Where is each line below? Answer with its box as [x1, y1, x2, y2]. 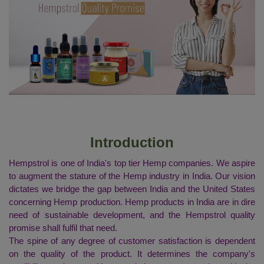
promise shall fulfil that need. [9, 222, 120, 233]
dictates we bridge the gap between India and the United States [9, 183, 255, 194]
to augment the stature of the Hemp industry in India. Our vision [9, 170, 255, 181]
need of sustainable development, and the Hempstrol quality [9, 209, 255, 220]
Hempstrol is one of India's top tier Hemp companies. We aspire [9, 157, 255, 168]
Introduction [90, 134, 174, 150]
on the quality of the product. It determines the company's [9, 248, 255, 259]
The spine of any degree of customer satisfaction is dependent [9, 235, 255, 246]
